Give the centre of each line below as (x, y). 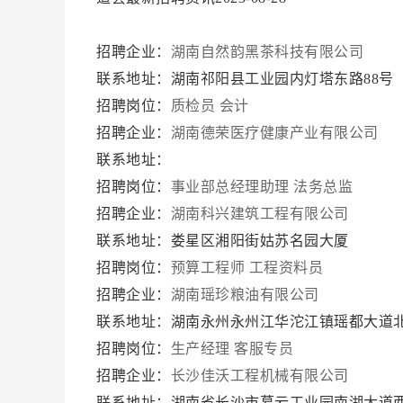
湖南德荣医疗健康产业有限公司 (276, 133)
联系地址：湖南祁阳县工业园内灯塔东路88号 (247, 79)
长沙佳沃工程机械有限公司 (261, 376)
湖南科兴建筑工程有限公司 (261, 214)
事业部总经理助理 (230, 187)
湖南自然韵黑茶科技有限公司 (269, 52)
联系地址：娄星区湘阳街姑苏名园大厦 (224, 241)
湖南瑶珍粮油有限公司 (246, 295)
